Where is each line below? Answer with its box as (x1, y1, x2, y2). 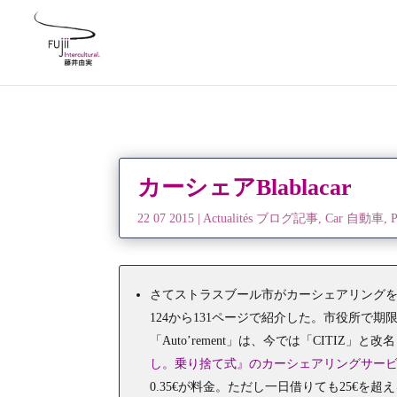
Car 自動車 (325, 212, 385, 226)
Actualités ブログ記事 (203, 212, 319, 226)
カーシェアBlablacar (137, 175, 353, 201)
